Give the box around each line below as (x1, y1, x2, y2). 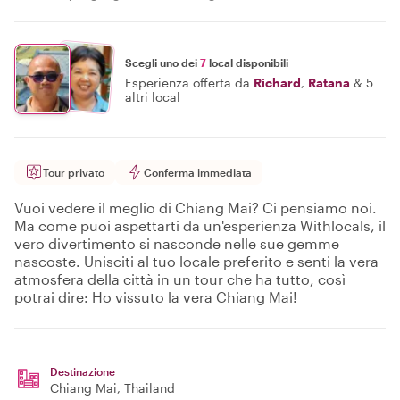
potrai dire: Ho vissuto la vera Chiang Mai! (14, 288, 297, 305)
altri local (125, 88, 180, 104)
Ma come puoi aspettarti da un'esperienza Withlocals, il (14, 217, 386, 234)
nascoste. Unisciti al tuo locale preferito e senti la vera (14, 253, 379, 270)
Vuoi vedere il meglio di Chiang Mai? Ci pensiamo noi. (14, 199, 377, 216)
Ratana (308, 74, 350, 90)
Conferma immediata (144, 166, 252, 179)
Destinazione (50, 365, 115, 378)
